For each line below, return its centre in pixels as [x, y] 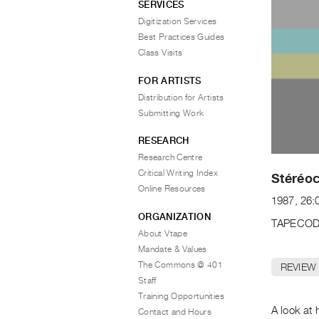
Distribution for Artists [181, 97]
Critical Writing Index [178, 173]
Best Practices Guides [182, 37]
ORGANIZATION [174, 216]
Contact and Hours [175, 312]
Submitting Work [171, 113]
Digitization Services [178, 21]
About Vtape [163, 233]
